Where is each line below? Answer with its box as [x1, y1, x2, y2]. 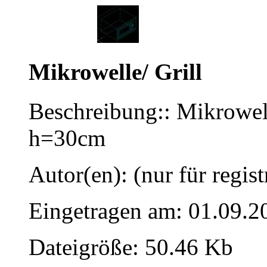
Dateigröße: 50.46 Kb [29, 234, 233, 260]
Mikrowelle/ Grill [29, 58, 202, 85]
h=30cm [29, 125, 105, 151]
